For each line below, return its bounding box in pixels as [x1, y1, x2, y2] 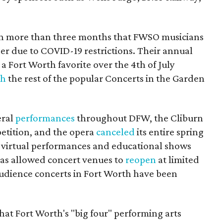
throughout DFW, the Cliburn [75, 112, 204, 124]
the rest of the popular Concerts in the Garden [6, 72, 205, 84]
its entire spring [135, 126, 204, 138]
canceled [96, 126, 135, 138]
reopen [125, 154, 157, 166]
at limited [156, 154, 200, 166]
